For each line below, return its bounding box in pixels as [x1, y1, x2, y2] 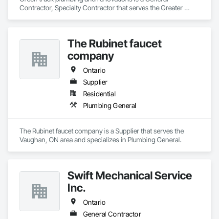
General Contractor [83, 210, 141, 218]
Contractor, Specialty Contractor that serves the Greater [20, 3, 183, 12]
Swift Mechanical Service [67, 169, 192, 182]
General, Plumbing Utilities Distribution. [20, 21, 133, 29]
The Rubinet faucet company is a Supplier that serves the [20, 127, 184, 135]
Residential [83, 89, 116, 98]
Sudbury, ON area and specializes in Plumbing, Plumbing [20, 12, 185, 21]
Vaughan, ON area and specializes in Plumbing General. [20, 135, 181, 144]
